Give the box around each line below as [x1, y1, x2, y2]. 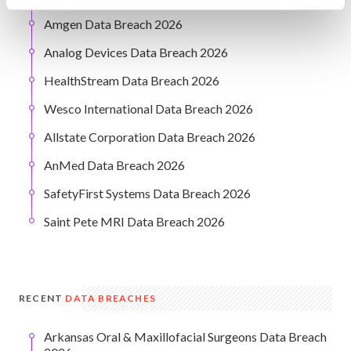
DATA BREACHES [65, 292, 157, 305]
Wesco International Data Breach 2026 [44, 101, 253, 117]
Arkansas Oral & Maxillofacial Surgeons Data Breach [44, 329, 327, 345]
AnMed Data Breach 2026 [44, 157, 185, 173]
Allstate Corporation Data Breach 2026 [44, 129, 255, 145]
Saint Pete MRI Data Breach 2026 [44, 214, 225, 230]
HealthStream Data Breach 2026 [44, 73, 219, 89]
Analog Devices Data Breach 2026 [44, 45, 228, 60]
